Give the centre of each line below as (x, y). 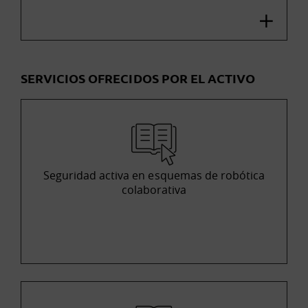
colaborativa (154, 189)
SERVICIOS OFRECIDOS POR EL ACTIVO (138, 78)
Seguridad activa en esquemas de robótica (154, 175)
